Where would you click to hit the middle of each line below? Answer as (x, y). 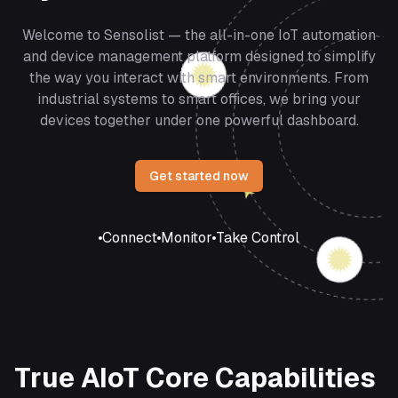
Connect (130, 238)
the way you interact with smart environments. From (199, 78)
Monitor (187, 238)
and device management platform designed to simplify (199, 57)
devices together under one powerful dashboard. (199, 121)
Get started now (199, 176)
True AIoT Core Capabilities (195, 378)
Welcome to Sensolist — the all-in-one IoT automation (199, 36)
